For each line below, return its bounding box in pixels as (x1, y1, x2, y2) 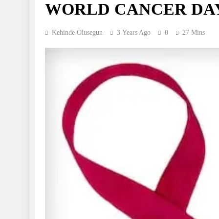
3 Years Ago (117, 29, 151, 37)
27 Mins (182, 29, 205, 37)
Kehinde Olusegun (52, 29, 103, 37)
